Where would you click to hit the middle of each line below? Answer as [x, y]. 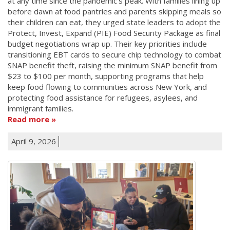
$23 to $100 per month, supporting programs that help [106, 76]
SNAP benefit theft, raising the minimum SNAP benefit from [112, 65]
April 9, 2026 [34, 141]
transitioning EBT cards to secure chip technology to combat [114, 54]
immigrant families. [41, 108]
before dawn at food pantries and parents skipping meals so [114, 11]
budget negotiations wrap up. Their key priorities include [107, 43]
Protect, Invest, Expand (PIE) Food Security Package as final [114, 33]
